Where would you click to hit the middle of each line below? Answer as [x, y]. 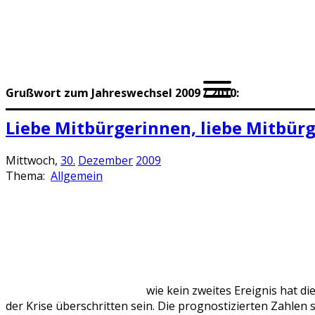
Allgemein [77, 176]
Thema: [27, 176]
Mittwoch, [33, 161]
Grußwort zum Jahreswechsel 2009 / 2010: [122, 93]
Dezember [105, 161]
